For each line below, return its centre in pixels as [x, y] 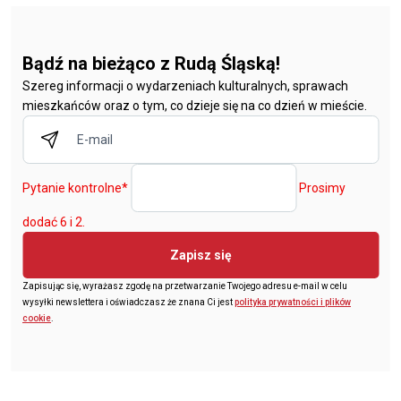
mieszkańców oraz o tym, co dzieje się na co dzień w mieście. [195, 106]
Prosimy [322, 188]
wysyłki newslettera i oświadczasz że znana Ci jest [128, 303]
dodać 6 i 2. [54, 222]
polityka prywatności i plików [293, 303]
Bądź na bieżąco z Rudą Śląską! [151, 64]
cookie [37, 319]
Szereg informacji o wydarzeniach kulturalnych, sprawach [185, 86]
